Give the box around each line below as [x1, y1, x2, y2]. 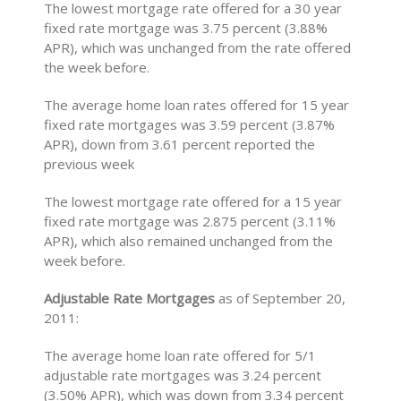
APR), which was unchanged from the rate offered [44, 38, 352, 56]
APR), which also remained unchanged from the [44, 232, 334, 250]
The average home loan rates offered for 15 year [44, 96, 350, 114]
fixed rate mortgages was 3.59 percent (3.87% [44, 115, 336, 133]
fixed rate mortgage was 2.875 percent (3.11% [44, 212, 337, 230]
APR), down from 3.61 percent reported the [44, 135, 316, 153]
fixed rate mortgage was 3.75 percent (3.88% [44, 19, 328, 37]
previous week [44, 155, 135, 173]
